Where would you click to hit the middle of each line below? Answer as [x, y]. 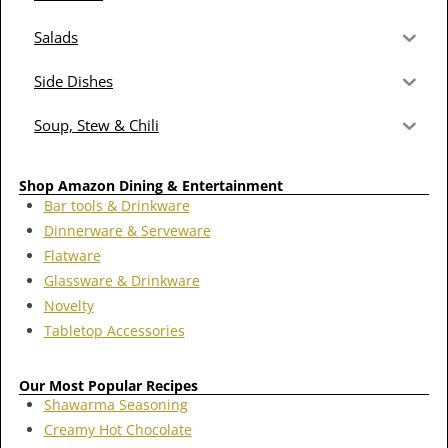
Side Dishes [73, 80]
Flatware [72, 255]
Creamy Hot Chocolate [117, 430]
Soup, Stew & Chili [96, 124]
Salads [56, 36]
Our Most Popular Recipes [108, 385]
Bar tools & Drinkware [116, 205]
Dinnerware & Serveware [127, 230]
